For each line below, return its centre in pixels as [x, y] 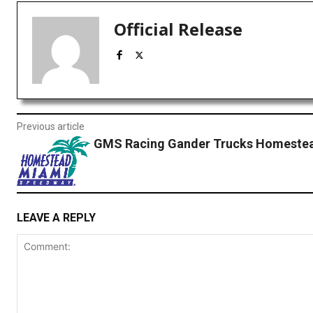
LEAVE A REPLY [56, 218]
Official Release [178, 29]
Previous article [51, 127]
